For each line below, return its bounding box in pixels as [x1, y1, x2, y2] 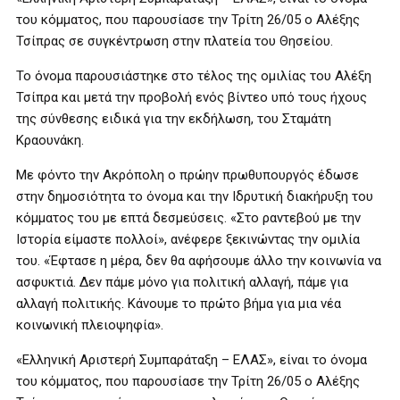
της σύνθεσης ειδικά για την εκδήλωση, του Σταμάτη [16, 111, 331, 127]
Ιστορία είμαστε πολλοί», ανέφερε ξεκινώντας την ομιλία [16, 231, 360, 247]
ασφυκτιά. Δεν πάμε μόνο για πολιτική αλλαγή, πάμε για [16, 274, 348, 290]
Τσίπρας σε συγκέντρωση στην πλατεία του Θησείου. [16, 33, 333, 49]
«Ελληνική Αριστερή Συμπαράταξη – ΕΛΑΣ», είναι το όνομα [16, 352, 367, 368]
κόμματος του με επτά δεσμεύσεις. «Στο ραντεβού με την [16, 210, 361, 226]
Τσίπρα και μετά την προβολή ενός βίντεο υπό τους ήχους [16, 89, 367, 105]
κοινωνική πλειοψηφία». [16, 317, 163, 333]
